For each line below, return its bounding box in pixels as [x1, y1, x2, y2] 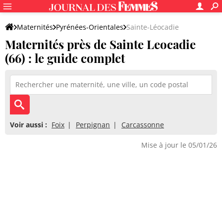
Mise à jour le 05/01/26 [141, 140, 217, 150]
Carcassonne [121, 120, 164, 129]
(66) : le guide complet [5, 50, 125, 66]
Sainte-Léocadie [126, 22, 179, 32]
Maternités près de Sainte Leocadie [5, 36, 196, 52]
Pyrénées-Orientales [56, 22, 123, 32]
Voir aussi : [10, 120, 47, 129]
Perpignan [76, 120, 110, 129]
